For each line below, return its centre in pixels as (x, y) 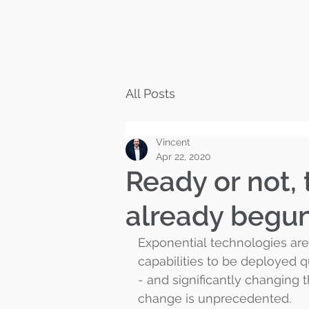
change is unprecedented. (215, 298)
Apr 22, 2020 (183, 157)
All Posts (150, 93)
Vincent (173, 142)
